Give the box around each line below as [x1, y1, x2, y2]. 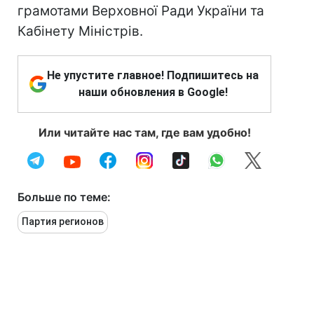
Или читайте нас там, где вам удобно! [38, 125, 251, 139]
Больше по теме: [18, 190, 111, 204]
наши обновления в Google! [78, 86, 228, 99]
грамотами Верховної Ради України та [18, 3, 264, 19]
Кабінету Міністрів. [18, 23, 143, 39]
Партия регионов [22, 216, 104, 227]
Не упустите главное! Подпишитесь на [47, 69, 259, 82]
